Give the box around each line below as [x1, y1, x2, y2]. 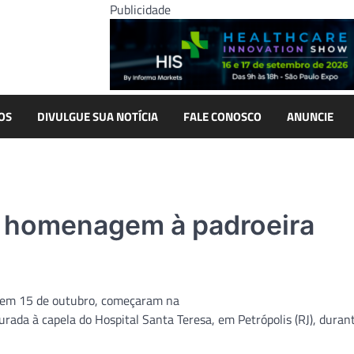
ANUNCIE [287, 107, 333, 126]
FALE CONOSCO [183, 107, 262, 126]
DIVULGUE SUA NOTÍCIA [37, 107, 158, 126]
